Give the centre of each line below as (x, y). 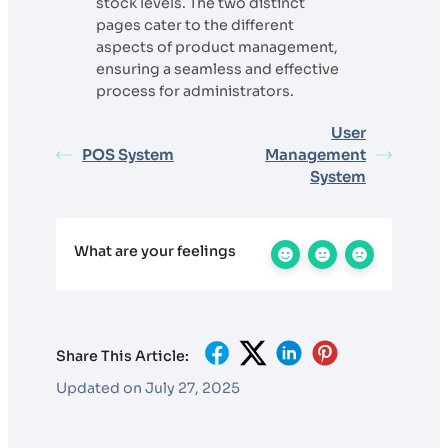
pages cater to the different (195, 25)
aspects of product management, (217, 47)
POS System (128, 155)
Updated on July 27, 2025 (148, 388)
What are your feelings (155, 251)
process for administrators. (195, 91)
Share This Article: (122, 355)
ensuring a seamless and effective (217, 69)
